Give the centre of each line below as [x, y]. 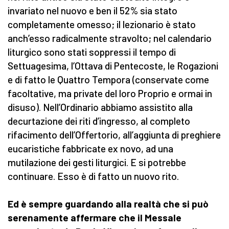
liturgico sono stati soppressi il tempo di [92, 52]
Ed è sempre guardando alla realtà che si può [108, 204]
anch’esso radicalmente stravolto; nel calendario [110, 38]
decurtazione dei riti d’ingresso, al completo [99, 121]
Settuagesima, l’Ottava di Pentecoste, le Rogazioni [113, 66]
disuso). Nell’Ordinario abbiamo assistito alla [100, 107]
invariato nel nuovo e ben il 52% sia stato [93, 11]
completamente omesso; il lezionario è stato [102, 25]
